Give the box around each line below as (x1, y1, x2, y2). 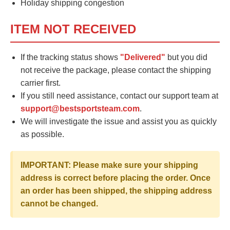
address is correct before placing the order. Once (21, 173, 210, 182)
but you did (165, 52, 207, 62)
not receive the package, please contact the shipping (21, 65, 211, 74)
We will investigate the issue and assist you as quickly (21, 117, 217, 126)
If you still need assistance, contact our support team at (21, 91, 218, 100)
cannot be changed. (21, 199, 98, 208)
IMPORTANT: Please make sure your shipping (21, 160, 198, 169)
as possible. (21, 129, 64, 139)
